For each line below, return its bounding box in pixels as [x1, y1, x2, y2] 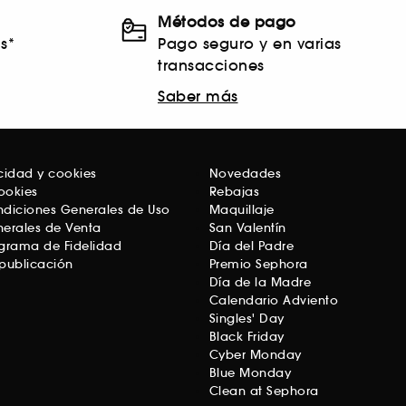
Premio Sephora [208, 256, 308, 273]
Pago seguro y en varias [158, 34, 342, 53]
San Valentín [208, 220, 286, 237]
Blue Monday [208, 365, 291, 382]
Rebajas [208, 184, 259, 200]
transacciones [158, 56, 265, 75]
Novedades [208, 166, 281, 182]
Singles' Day [208, 311, 285, 327]
